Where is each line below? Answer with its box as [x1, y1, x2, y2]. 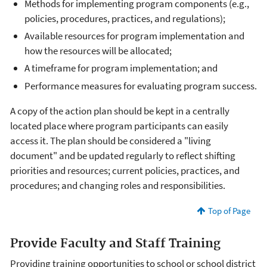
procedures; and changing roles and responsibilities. [10, 178, 225, 192]
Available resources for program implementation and [24, 29, 244, 43]
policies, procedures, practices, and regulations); [24, 11, 225, 25]
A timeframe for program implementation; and [24, 61, 218, 75]
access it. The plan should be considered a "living [10, 133, 211, 147]
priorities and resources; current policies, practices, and [10, 163, 240, 177]
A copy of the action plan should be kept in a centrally [10, 104, 229, 117]
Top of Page [207, 204, 250, 216]
